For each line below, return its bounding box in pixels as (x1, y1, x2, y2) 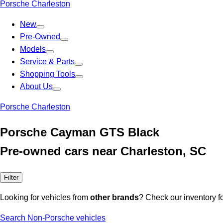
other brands (90, 193, 139, 202)
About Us (20, 82, 53, 91)
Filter (4, 173, 18, 181)
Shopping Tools (20, 70, 75, 78)
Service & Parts (20, 57, 75, 66)
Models (20, 45, 46, 53)
